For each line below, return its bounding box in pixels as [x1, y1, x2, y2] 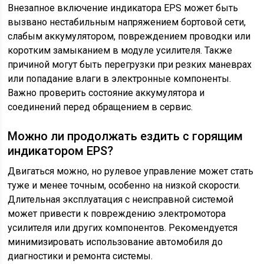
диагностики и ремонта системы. [8, 250, 153, 262]
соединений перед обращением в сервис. [8, 101, 193, 113]
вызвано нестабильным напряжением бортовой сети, [8, 16, 246, 28]
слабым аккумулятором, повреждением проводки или [8, 31, 251, 42]
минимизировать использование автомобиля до [8, 236, 223, 247]
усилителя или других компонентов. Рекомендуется [8, 222, 238, 233]
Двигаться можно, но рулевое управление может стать [8, 166, 254, 177]
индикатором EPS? [8, 144, 114, 158]
